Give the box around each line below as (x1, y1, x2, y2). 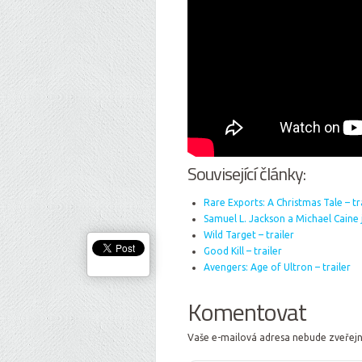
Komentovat (187, 293, 306, 330)
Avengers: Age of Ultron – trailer (204, 262, 351, 272)
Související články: (187, 160, 305, 187)
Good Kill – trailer (204, 246, 282, 256)
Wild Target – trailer (204, 229, 294, 240)
